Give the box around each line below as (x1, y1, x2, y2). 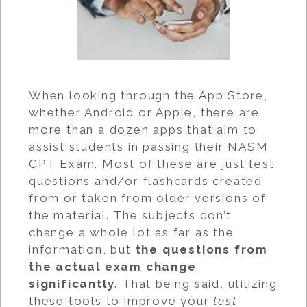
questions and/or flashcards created (29, 174, 262, 188)
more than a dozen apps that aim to (29, 123, 258, 136)
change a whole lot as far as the (29, 225, 234, 239)
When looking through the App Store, (29, 88, 268, 102)
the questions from (135, 243, 269, 256)
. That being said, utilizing (114, 277, 278, 291)
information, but (29, 243, 136, 256)
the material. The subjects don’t (29, 208, 232, 222)
